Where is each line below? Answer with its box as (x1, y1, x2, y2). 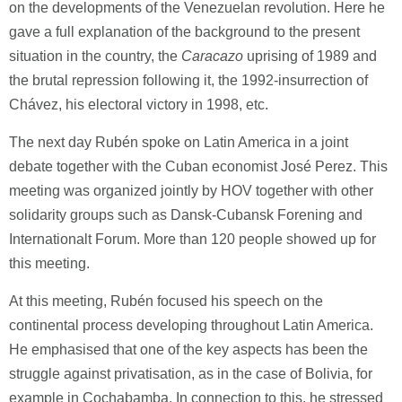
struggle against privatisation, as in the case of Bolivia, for (9, 366, 372, 381)
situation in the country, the (9, 48, 181, 64)
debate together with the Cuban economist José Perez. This (9, 159, 388, 174)
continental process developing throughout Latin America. (9, 318, 373, 333)
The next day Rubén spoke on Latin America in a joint (9, 135, 348, 150)
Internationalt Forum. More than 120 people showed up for (9, 232, 376, 247)
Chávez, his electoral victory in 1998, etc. (9, 97, 268, 112)
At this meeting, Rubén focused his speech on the (9, 293, 323, 309)
